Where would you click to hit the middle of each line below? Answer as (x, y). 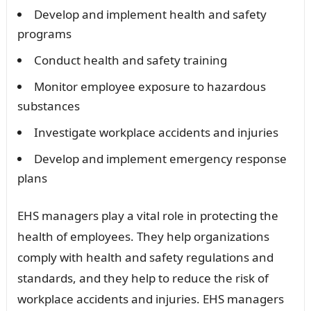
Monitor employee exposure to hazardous (150, 86)
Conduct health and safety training (130, 60)
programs (44, 33)
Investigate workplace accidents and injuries (156, 132)
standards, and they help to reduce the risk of (143, 278)
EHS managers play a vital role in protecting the (148, 215)
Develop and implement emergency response (160, 158)
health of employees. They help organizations (143, 236)
